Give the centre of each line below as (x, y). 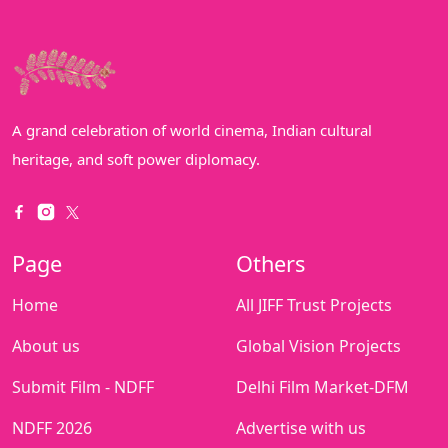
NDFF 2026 (52, 428)
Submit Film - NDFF (83, 387)
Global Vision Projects (318, 346)
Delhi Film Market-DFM (322, 387)
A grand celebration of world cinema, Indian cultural (192, 130)
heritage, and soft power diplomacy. (136, 159)
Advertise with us (301, 428)
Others (270, 264)
